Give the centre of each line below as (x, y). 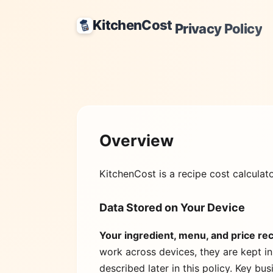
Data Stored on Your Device (172, 208)
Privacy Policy (217, 28)
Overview (136, 140)
